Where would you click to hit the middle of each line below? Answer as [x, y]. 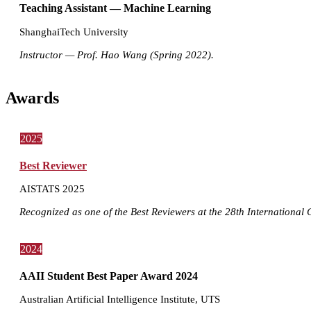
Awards [32, 98]
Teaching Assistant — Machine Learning [115, 8]
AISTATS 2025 [52, 188]
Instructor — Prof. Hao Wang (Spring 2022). [117, 54]
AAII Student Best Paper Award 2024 [109, 276]
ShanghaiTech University [74, 31]
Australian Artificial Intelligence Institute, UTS [120, 299]
